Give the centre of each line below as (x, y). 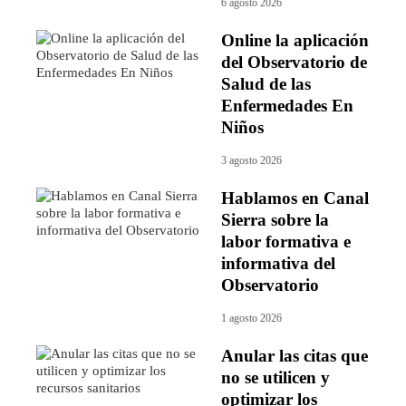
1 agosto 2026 (251, 318)
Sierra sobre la (275, 219)
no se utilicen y (275, 377)
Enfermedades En (287, 105)
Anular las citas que (295, 355)
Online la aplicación (295, 40)
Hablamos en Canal (295, 198)
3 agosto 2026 (251, 160)
